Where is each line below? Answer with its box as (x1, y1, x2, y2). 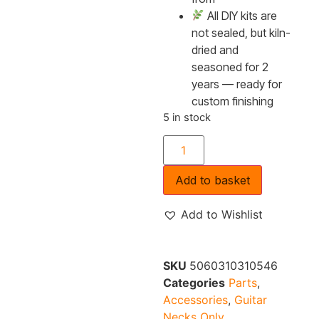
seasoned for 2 (191, 59, 268, 74)
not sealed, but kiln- (191, 25, 291, 40)
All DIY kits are (204, 8, 278, 23)
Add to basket (174, 173, 250, 188)
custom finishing (191, 93, 273, 108)
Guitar (234, 293, 267, 308)
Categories (162, 276, 225, 291)
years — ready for (191, 76, 282, 91)
